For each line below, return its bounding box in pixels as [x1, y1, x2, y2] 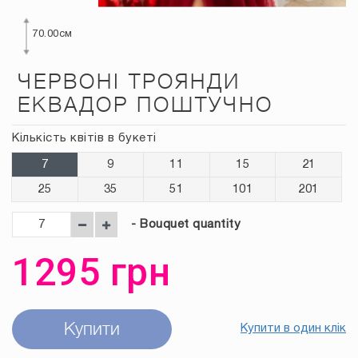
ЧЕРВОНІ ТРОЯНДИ [18, 70, 241, 93]
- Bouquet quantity [131, 219, 241, 230]
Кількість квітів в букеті [12, 133, 157, 144]
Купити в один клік [241, 323, 346, 334]
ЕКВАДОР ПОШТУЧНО [18, 93, 273, 117]
